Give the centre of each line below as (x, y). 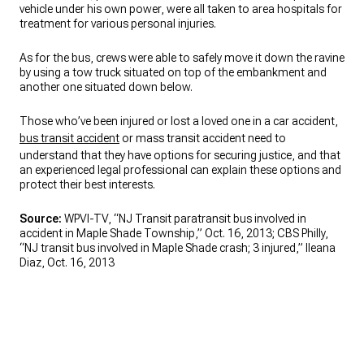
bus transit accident (69, 138)
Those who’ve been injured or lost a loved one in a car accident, (179, 121)
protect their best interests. (87, 184)
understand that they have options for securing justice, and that (180, 155)
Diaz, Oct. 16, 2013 (67, 262)
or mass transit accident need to (203, 138)
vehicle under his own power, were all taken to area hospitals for (181, 9)
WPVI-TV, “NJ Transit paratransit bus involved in (185, 219)
